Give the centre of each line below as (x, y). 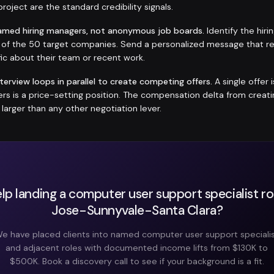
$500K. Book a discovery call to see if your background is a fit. (137, 261)
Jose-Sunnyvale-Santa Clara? (137, 210)
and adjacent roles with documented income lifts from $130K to (137, 247)
